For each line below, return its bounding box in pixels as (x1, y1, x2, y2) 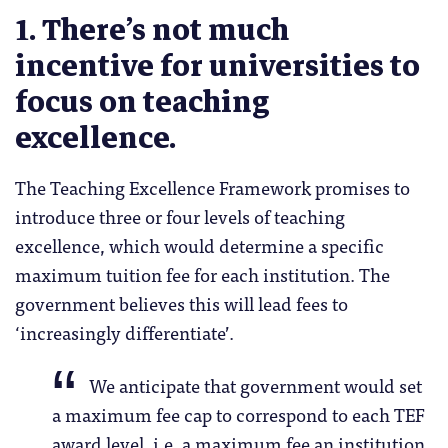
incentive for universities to (15, 41, 420, 91)
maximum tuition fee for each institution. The (15, 258, 390, 289)
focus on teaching (15, 77, 269, 127)
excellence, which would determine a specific (15, 229, 384, 260)
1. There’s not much (15, 5, 289, 55)
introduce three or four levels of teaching (15, 200, 345, 231)
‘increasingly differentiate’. (15, 316, 234, 347)
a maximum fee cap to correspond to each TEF (51, 399, 424, 430)
